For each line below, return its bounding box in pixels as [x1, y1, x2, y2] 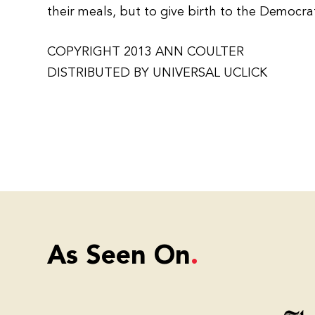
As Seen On [47, 244, 191, 270]
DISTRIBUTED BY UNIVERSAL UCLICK [47, 67, 268, 79]
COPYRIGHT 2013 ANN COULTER [47, 46, 245, 58]
